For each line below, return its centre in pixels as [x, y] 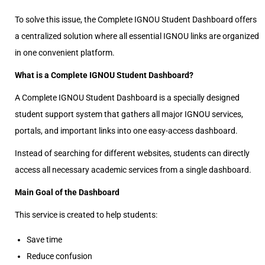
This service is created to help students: [86, 215]
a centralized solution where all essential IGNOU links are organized [137, 36]
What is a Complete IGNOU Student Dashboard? [104, 75]
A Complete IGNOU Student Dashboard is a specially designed [127, 98]
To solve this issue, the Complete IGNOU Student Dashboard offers [136, 20]
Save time [44, 240]
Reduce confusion [59, 256]
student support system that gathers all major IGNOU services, [129, 114]
